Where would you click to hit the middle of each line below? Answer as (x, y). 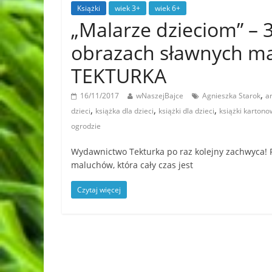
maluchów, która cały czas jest (132, 165)
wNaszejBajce (160, 95)
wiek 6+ (168, 8)
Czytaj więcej (99, 189)
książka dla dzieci (124, 110)
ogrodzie (86, 126)
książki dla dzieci (186, 110)
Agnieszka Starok (231, 95)
